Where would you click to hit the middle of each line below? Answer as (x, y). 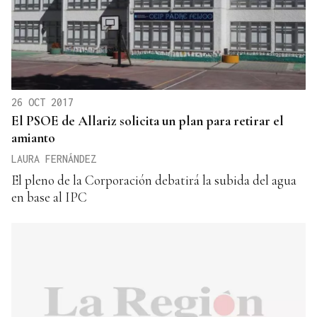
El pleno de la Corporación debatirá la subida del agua (154, 180)
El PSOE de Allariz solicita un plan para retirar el (148, 121)
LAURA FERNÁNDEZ (54, 159)
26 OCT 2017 (42, 103)
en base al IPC (49, 197)
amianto (33, 138)
